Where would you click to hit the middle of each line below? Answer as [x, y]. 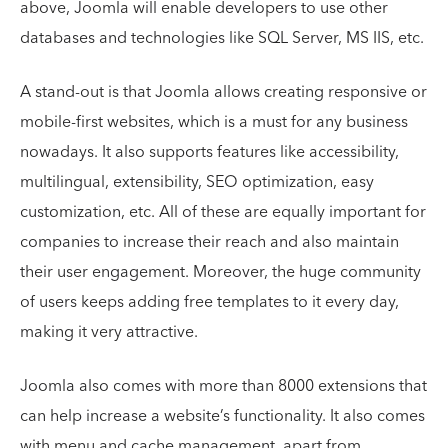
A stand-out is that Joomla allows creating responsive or [223, 91]
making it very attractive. [111, 331]
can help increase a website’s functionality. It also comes [222, 415]
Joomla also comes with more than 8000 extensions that [223, 385]
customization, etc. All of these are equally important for [223, 211]
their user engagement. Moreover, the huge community [220, 271]
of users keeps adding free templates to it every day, [209, 301]
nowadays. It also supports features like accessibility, [209, 151]
